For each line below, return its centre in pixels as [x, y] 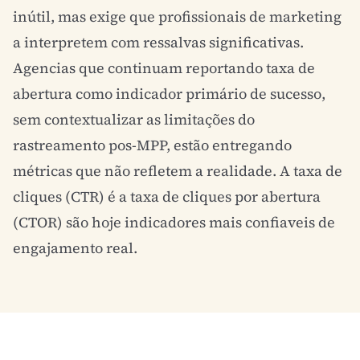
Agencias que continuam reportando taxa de [164, 68]
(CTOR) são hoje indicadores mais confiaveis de [174, 222]
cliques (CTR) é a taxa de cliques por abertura [167, 196]
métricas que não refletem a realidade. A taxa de [178, 171]
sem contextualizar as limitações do [134, 119]
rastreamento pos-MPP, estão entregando [152, 145]
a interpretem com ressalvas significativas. [158, 42]
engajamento [58, 248]
